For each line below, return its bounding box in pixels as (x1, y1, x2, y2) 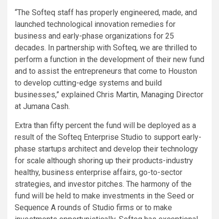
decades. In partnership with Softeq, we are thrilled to (15, 43, 197, 53)
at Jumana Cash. (15, 102, 70, 111)
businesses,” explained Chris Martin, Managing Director (15, 90, 203, 100)
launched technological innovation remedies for (15, 20, 175, 29)
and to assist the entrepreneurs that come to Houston (15, 66, 197, 76)
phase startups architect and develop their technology (15, 144, 198, 154)
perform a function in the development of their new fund (15, 55, 204, 65)
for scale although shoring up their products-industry (15, 156, 193, 166)
